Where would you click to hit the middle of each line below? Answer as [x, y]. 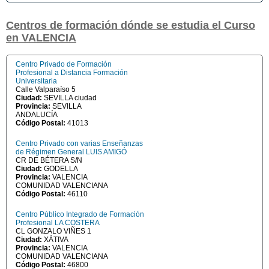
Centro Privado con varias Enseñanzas [79, 144]
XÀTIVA [56, 240]
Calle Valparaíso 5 [46, 89]
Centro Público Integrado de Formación [80, 214]
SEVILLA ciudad [70, 98]
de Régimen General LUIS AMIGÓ [71, 152]
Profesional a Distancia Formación [72, 73]
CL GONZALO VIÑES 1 [53, 231]
